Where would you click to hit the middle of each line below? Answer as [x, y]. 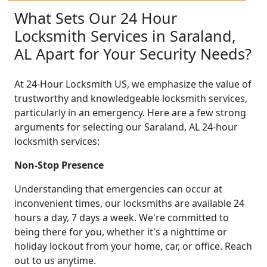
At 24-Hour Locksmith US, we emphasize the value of [133, 84]
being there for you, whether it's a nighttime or [121, 232]
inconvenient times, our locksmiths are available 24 [129, 203]
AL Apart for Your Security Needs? [133, 53]
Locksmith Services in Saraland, [125, 35]
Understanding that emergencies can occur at [118, 189]
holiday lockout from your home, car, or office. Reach [133, 246]
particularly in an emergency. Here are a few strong [130, 112]
